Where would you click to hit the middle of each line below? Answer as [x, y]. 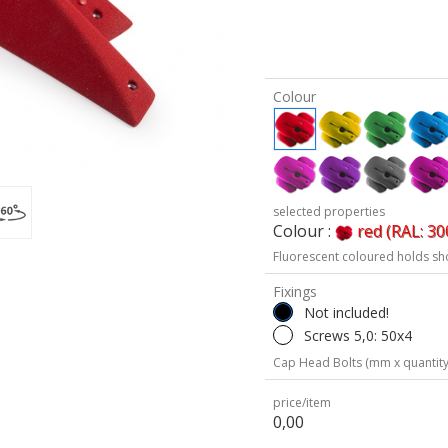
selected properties [329, 211]
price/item [302, 402]
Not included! [347, 312]
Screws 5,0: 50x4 [358, 335]
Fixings [295, 291]
